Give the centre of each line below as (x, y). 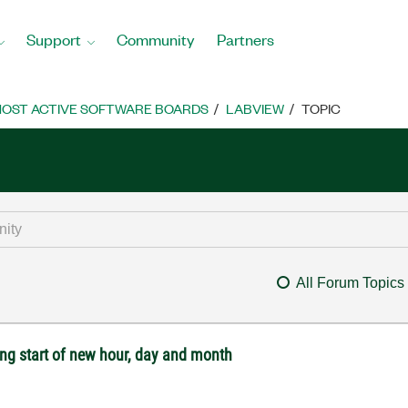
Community (156, 39)
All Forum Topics (350, 283)
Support (54, 39)
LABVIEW (255, 108)
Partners (245, 39)
